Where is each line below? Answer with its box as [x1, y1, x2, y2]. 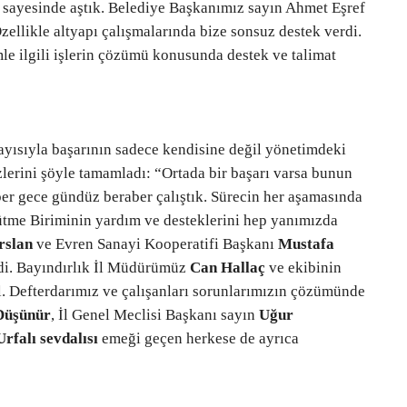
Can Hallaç [190, 259, 265, 276]
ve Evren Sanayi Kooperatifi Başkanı [33, 235, 278, 253]
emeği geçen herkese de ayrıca [98, 330, 299, 347]
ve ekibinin [265, 259, 342, 276]
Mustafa [278, 235, 334, 253]
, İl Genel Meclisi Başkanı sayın [51, 306, 259, 323]
